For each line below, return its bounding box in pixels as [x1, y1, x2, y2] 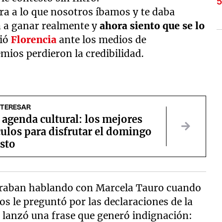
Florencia [11, 34, 59, 46]
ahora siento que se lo [97, 20, 205, 32]
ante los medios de [59, 34, 147, 46]
